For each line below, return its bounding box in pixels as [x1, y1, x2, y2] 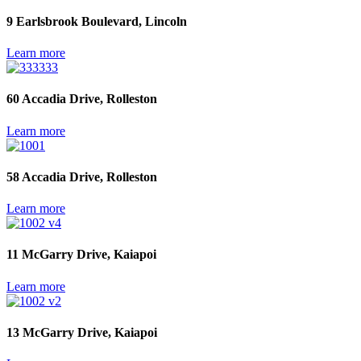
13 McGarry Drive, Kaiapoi [6, 325, 157, 339]
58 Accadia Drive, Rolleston [6, 169, 157, 184]
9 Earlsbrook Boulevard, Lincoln [6, 14, 187, 28]
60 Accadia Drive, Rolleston [6, 92, 157, 106]
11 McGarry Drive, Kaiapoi [6, 247, 156, 262]
